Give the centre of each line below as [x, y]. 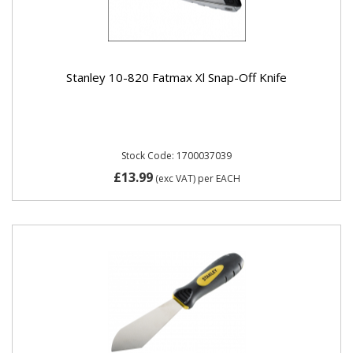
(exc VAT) [175, 178]
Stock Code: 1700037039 [176, 156]
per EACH [219, 178]
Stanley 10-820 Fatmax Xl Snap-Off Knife [176, 77]
